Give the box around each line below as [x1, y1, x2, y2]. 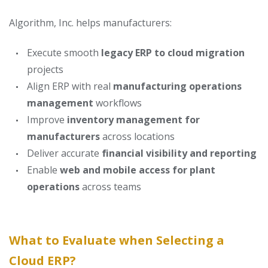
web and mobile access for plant [60, 163, 215, 176]
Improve [27, 113, 67, 126]
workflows [93, 96, 142, 109]
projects [27, 63, 63, 76]
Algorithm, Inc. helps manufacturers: [9, 16, 172, 29]
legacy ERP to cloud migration [101, 46, 245, 59]
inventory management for [67, 113, 200, 126]
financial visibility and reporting [102, 147, 257, 160]
